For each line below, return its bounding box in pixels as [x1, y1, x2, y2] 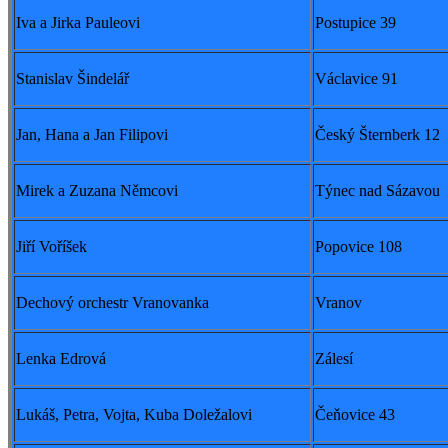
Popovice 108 [315, 238, 402, 256]
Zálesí [315, 350, 353, 368]
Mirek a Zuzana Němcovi [16, 182, 178, 200]
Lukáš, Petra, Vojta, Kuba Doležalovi [16, 406, 252, 424]
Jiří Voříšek [16, 238, 87, 256]
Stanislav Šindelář [16, 70, 129, 88]
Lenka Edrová [16, 350, 106, 368]
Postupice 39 [315, 14, 396, 32]
